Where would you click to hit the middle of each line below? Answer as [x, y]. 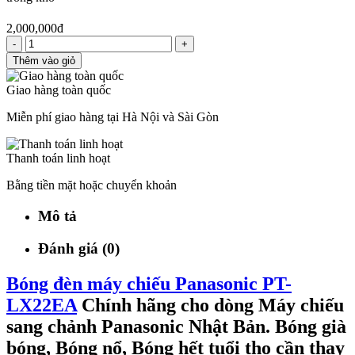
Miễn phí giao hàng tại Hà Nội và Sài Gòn [113, 117]
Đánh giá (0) [79, 248]
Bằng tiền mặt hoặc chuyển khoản [92, 185]
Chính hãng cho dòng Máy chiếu [210, 305]
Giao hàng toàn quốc [59, 90]
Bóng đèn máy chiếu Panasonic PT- [149, 283]
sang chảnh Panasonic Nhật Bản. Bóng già [176, 326]
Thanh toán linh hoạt [58, 158]
